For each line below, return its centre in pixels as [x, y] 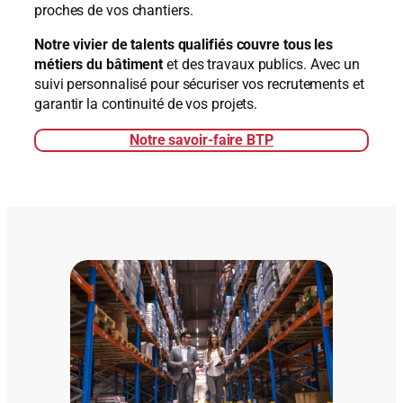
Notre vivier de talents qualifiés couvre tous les [184, 44]
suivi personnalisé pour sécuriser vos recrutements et [199, 84]
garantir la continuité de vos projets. [146, 103]
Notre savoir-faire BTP [201, 140]
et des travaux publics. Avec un [261, 64]
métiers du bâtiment [99, 64]
